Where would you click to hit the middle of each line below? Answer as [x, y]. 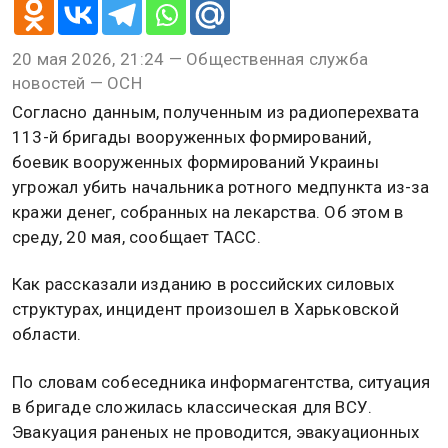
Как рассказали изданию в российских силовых [203, 284]
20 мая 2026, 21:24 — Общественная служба [190, 59]
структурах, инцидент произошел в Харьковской [205, 309]
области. [47, 334]
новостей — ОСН [77, 83]
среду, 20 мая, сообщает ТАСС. [136, 237]
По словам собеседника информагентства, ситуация [221, 381]
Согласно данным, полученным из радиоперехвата [215, 112]
